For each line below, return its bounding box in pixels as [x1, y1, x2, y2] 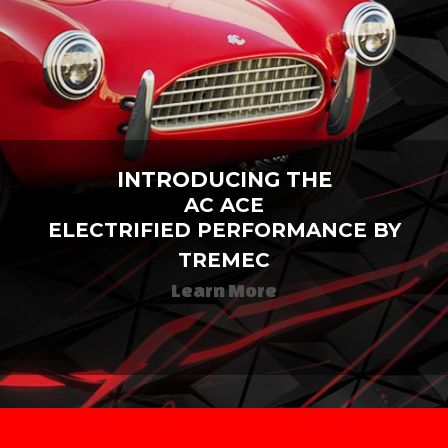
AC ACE [184, 192, 264, 217]
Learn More [171, 278, 277, 301]
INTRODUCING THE [116, 166, 332, 192]
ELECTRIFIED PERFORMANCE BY [47, 217, 401, 242]
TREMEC [178, 247, 270, 272]
